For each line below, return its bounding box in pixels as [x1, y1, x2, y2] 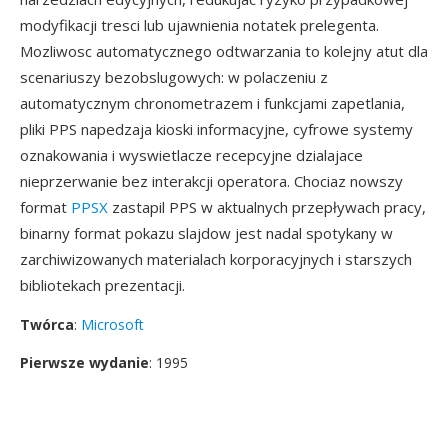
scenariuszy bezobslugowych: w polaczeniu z [20, 67, 328, 87]
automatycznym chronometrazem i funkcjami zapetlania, [20, 93, 405, 113]
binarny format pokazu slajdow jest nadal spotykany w [20, 223, 393, 243]
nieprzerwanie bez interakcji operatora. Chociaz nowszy [20, 171, 403, 191]
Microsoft [81, 315, 144, 334]
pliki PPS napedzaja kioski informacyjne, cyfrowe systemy [20, 119, 413, 139]
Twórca [20, 315, 74, 334]
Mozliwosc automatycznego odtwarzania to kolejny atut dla [20, 41, 428, 61]
